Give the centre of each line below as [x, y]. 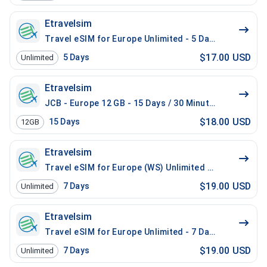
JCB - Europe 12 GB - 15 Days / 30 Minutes [132, 103]
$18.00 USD [225, 122]
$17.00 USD [225, 57]
